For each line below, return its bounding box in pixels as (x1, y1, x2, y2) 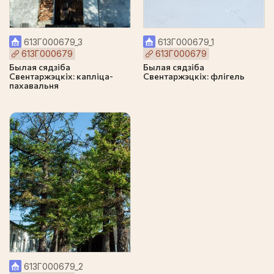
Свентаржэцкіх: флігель (143, 71, 245, 82)
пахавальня (9, 80, 59, 91)
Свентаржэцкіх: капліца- (9, 71, 113, 82)
